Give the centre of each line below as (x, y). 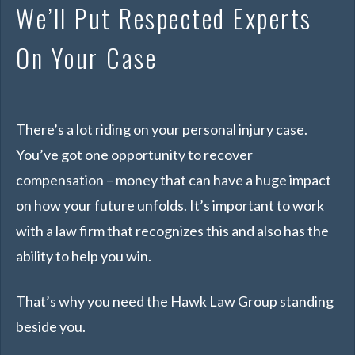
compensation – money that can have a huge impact (174, 180)
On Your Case (86, 57)
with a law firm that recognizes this (124, 231)
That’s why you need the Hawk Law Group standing (175, 301)
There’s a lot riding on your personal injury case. (162, 129)
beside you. (51, 326)
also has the (292, 231)
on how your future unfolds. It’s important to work (170, 205)
